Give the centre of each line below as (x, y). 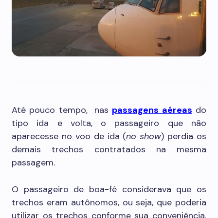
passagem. (33, 163)
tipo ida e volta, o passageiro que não (109, 123)
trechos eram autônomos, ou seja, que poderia (109, 202)
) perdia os (184, 136)
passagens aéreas (152, 110)
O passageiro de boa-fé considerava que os (109, 189)
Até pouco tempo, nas (62, 110)
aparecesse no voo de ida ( (69, 136)
